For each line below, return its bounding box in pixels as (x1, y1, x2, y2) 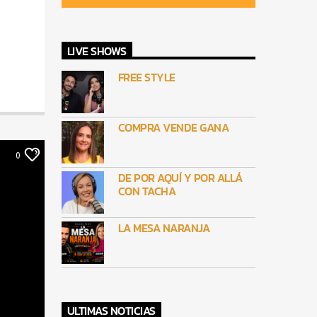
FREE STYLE (117, 69, 175, 86)
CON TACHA (117, 183, 176, 200)
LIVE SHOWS (67, 42, 127, 59)
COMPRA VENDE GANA (117, 119, 229, 136)
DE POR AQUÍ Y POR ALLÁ (117, 169, 243, 186)
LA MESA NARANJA (117, 219, 210, 236)
